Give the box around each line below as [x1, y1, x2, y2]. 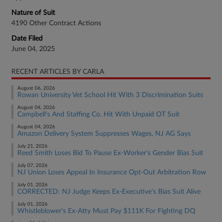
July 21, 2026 [17, 144, 48, 149]
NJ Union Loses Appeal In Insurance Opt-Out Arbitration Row [17, 169, 206, 176]
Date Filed [11, 35, 43, 42]
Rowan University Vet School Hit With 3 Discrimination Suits [17, 92, 203, 99]
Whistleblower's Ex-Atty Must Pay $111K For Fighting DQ [17, 208, 195, 215]
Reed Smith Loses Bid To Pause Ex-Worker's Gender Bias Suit [17, 150, 203, 157]
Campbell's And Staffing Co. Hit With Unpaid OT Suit [17, 111, 179, 118]
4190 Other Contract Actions [11, 20, 101, 27]
